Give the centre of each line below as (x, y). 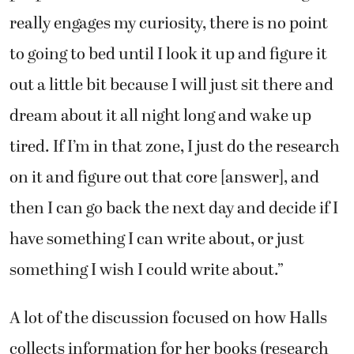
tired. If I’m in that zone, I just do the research (175, 147)
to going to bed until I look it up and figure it (168, 54)
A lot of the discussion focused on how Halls (168, 319)
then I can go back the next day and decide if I (174, 208)
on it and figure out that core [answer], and (164, 177)
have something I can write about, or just (157, 239)
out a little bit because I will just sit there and (171, 85)
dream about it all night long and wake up (160, 116)
